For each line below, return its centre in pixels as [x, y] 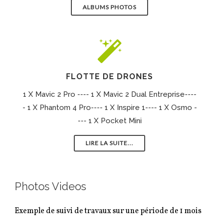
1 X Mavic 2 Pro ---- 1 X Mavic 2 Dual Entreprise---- [109, 94]
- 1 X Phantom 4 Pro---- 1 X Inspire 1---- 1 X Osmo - [109, 108]
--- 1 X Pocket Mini [109, 121]
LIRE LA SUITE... [109, 143]
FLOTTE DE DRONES [109, 77]
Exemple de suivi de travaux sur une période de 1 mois [108, 211]
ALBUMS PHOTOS [109, 7]
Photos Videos [50, 186]
